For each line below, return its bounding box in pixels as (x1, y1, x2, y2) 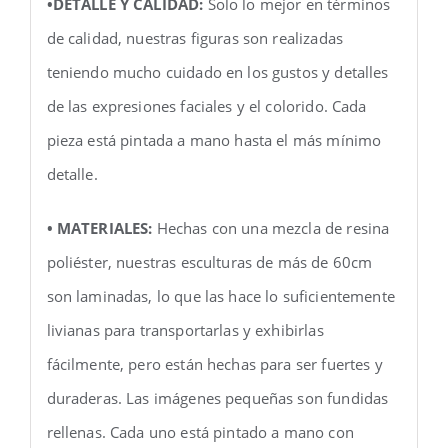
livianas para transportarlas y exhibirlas (46, 319, 324, 340)
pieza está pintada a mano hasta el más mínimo (46, 129, 382, 150)
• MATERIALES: (46, 217, 153, 238)
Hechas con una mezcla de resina (152, 217, 390, 238)
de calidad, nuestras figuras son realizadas (46, 27, 343, 48)
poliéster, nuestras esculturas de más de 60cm (46, 251, 373, 272)
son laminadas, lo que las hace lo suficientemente (46, 285, 395, 306)
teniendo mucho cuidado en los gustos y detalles (46, 61, 389, 82)
